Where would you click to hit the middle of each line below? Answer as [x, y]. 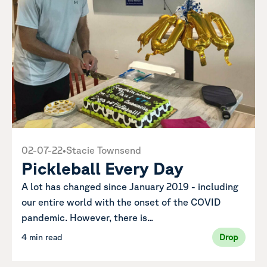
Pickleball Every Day [103, 168]
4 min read [42, 237]
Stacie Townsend [104, 150]
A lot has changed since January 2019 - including [130, 186]
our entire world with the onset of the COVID [121, 202]
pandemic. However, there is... [87, 217]
